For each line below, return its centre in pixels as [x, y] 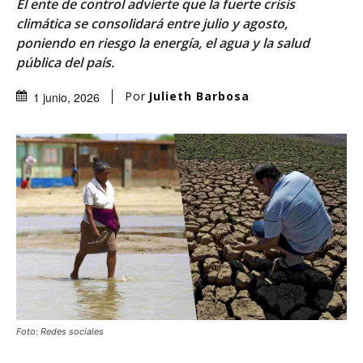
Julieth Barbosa [199, 96]
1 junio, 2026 [66, 97]
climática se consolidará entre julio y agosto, [152, 23]
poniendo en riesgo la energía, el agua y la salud [163, 43]
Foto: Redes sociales [60, 331]
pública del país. [65, 62]
